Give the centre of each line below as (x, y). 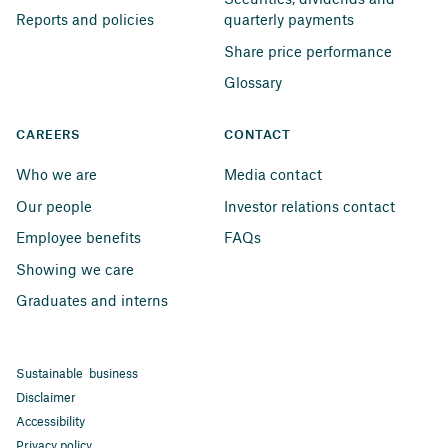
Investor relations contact (309, 205)
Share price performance (308, 50)
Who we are (56, 174)
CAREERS (48, 134)
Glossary (253, 82)
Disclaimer (46, 396)
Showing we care (75, 268)
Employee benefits (78, 237)
